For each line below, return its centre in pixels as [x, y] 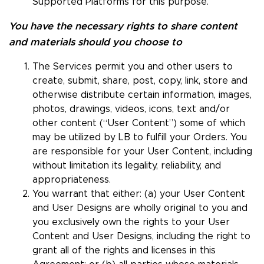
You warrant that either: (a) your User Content [139, 194]
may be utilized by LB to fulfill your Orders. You [140, 138]
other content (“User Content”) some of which [139, 123]
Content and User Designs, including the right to [141, 237]
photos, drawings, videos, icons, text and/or [131, 109]
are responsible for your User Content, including [142, 152]
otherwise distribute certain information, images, [142, 95]
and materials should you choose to [95, 42]
